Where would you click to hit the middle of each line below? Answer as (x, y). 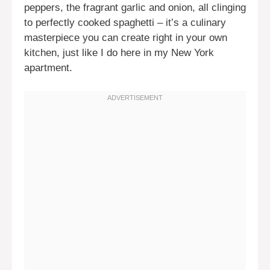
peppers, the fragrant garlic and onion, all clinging (135, 8)
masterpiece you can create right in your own (126, 38)
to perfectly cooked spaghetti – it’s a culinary (125, 23)
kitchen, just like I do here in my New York (119, 53)
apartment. (48, 68)
